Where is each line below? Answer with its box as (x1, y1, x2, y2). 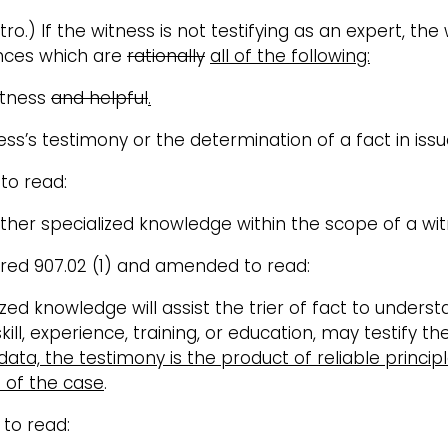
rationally (127, 43, 205, 68)
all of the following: (210, 43, 370, 68)
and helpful (51, 85, 148, 110)
